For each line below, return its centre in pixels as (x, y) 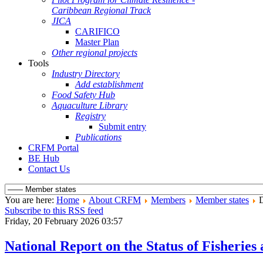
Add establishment (109, 84)
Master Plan (97, 42)
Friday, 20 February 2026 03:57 (64, 221)
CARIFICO (97, 31)
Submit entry (122, 127)
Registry (90, 116)
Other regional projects (95, 53)
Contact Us (49, 169)
